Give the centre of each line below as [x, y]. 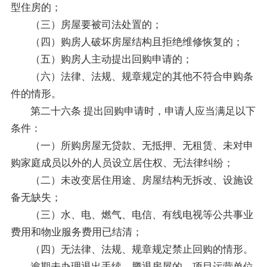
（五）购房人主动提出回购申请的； [112, 59]
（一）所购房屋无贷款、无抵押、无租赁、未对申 [142, 145]
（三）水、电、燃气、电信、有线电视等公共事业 [142, 215]
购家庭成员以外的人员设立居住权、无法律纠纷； [122, 163]
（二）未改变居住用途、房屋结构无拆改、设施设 [142, 180]
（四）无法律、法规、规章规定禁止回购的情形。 [142, 249]
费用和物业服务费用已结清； [76, 232]
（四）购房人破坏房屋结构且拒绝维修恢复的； [137, 42]
